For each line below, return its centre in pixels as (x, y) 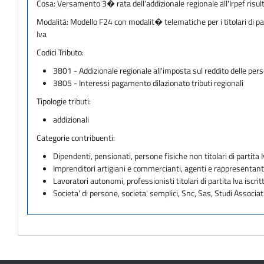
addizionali (71, 119)
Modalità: (53, 21)
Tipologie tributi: (64, 101)
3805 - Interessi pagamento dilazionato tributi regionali (148, 82)
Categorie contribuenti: (76, 137)
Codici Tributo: (60, 52)
